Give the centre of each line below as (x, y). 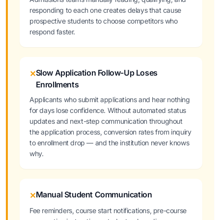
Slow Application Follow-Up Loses (96, 73)
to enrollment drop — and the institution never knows (110, 143)
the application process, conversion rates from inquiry (110, 132)
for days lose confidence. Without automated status (108, 110)
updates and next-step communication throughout (106, 121)
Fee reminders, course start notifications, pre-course (108, 210)
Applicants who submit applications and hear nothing (110, 99)
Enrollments (57, 84)
